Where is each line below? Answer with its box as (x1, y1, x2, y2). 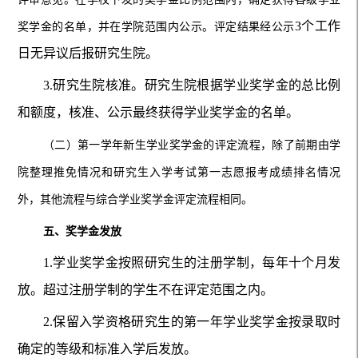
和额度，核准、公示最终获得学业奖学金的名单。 (17, 105, 299, 119)
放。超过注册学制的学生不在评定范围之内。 (17, 282, 273, 296)
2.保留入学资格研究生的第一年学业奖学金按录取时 (42, 314, 341, 328)
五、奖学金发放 (42, 225, 121, 237)
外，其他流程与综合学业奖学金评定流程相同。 (17, 193, 253, 205)
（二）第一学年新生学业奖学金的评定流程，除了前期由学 (42, 138, 341, 151)
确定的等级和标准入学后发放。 (17, 341, 197, 356)
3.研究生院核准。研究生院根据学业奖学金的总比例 (42, 78, 341, 92)
